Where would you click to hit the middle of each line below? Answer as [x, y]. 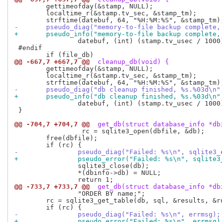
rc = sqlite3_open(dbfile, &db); [110, 131]
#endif [28, 48]
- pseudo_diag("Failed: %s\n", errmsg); [149, 215]
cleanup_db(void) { [131, 62]
